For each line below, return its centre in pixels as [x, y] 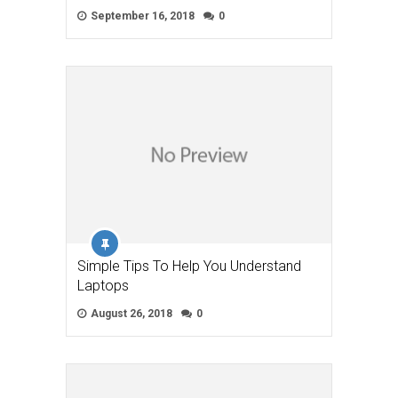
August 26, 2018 [130, 314]
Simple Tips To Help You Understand [189, 267]
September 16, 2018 [141, 16]
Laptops [103, 286]
